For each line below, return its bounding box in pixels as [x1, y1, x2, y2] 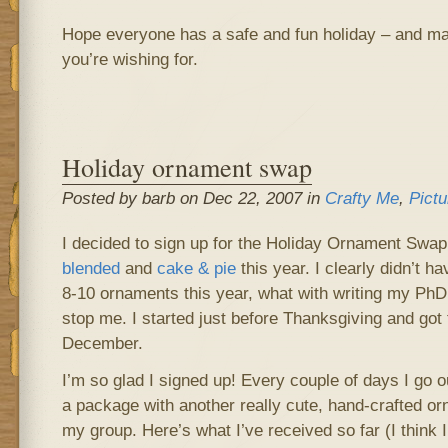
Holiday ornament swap [61, 149, 312, 184]
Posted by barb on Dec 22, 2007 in [61, 188, 325, 208]
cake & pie [156, 258, 236, 278]
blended [61, 258, 120, 278]
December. [61, 333, 143, 353]
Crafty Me [324, 188, 399, 208]
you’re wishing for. [61, 49, 198, 69]
